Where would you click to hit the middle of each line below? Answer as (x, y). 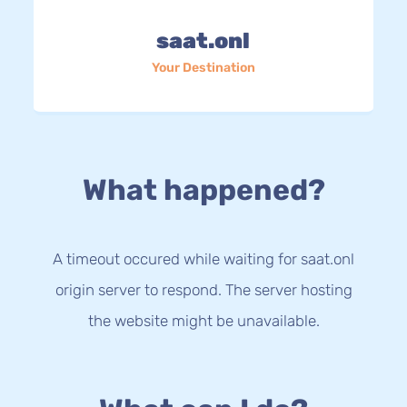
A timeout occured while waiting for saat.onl (203, 259)
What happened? (203, 190)
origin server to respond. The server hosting (203, 290)
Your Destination (203, 67)
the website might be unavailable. (203, 321)
